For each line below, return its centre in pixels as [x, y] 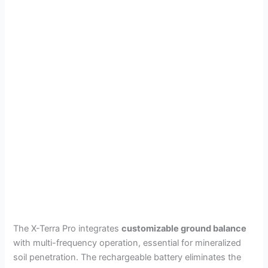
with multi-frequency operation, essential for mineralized [127, 243]
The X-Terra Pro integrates [68, 229]
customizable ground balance [184, 229]
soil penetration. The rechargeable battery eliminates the [127, 258]
